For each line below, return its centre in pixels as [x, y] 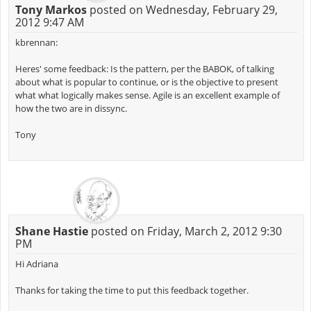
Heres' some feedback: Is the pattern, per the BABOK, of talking [144, 68]
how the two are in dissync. [71, 108]
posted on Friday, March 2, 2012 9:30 [185, 231]
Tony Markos [51, 9]
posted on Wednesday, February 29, [182, 9]
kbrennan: [36, 42]
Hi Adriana [36, 263]
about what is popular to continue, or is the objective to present [146, 82]
